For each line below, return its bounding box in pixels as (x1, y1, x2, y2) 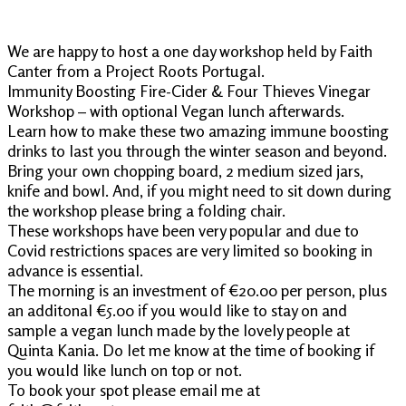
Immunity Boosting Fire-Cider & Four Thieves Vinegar (7, 80, 371, 101)
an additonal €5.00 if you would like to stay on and (7, 299, 347, 320)
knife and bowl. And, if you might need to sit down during (7, 179, 391, 200)
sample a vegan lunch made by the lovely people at (7, 319, 350, 340)
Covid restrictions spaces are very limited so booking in (7, 239, 372, 260)
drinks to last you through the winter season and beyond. (7, 140, 387, 160)
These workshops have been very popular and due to (7, 219, 359, 240)
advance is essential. (7, 259, 143, 280)
